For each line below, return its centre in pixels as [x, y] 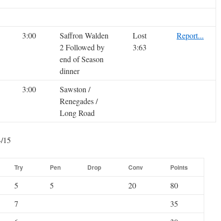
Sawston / [75, 89]
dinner [70, 71]
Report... [190, 36]
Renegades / [79, 101]
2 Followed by [82, 47]
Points [179, 167]
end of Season [82, 59]
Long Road [77, 113]
